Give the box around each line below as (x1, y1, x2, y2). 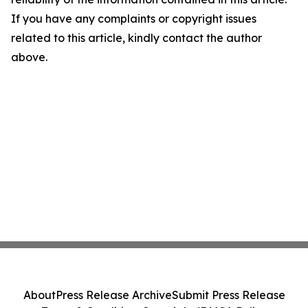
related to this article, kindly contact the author (11, 31, 262, 45)
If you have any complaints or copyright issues (11, 12, 256, 25)
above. (11, 50, 47, 64)
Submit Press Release (171, 288, 285, 302)
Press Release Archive (55, 288, 172, 302)
